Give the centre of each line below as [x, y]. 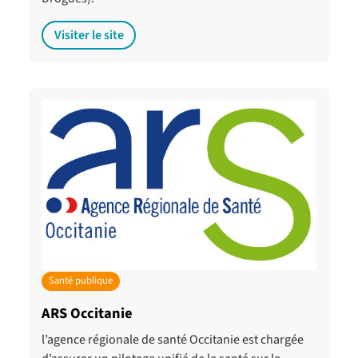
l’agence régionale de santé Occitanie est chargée [173, 339]
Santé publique [80, 281]
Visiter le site [89, 35]
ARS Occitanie [87, 313]
